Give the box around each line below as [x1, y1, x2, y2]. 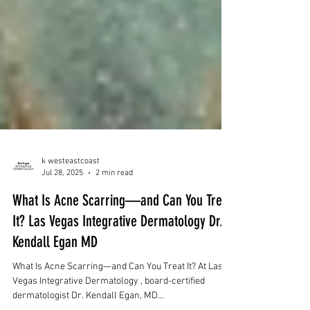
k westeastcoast [42, 202, 100, 212]
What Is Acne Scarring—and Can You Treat [12, 237, 232, 255]
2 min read [95, 213, 133, 224]
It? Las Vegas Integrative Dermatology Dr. [12, 257, 223, 276]
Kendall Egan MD [12, 278, 98, 297]
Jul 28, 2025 [42, 213, 83, 224]
